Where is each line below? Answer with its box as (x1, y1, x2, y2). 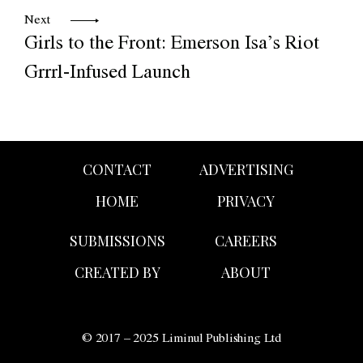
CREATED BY (74, 263, 160, 283)
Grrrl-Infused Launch (24, 65, 190, 85)
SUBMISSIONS (69, 231, 165, 251)
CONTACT (83, 160, 152, 180)
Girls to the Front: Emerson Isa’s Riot (24, 36, 319, 56)
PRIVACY (217, 191, 275, 211)
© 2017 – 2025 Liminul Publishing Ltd (81, 333, 282, 347)
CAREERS (215, 231, 277, 251)
